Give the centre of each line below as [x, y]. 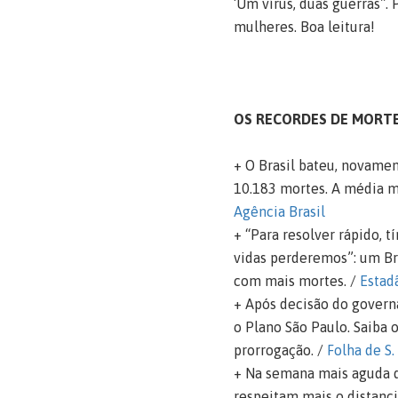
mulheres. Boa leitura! [304, 26]
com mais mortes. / [296, 280]
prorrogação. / [280, 350]
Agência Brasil [279, 211]
